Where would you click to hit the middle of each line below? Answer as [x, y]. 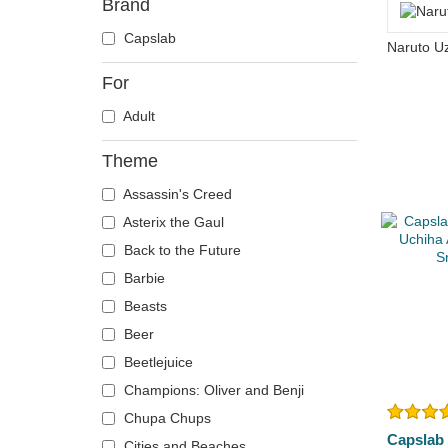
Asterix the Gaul [172, 222]
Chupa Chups [165, 418]
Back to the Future [180, 250]
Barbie [142, 278]
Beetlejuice [156, 362]
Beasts [143, 306]
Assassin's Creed [176, 194]
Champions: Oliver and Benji [212, 390]
